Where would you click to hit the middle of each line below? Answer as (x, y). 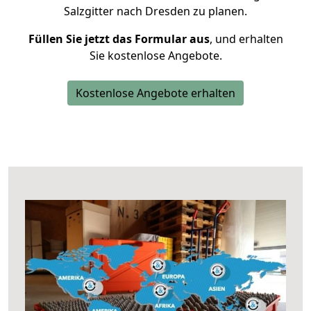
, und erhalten (246, 39)
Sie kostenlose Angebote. (155, 56)
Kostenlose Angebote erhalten (155, 93)
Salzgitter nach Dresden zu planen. (155, 11)
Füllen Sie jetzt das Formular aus (119, 39)
